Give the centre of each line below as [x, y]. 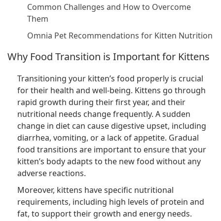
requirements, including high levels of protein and [111, 202]
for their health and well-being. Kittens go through [111, 90]
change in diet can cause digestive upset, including [112, 126]
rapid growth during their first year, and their [101, 102]
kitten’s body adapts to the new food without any [109, 161]
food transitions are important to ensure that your [112, 149]
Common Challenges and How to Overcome [109, 7]
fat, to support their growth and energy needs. [105, 213]
